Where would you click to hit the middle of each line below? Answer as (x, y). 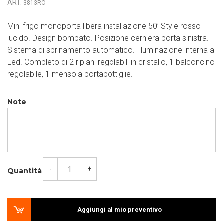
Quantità (25, 171)
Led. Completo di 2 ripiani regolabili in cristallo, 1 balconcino (111, 62)
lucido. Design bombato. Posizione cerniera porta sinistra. (108, 38)
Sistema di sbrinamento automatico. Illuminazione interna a (111, 50)
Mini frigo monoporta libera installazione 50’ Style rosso (104, 26)
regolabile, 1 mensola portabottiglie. (70, 74)
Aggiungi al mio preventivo (119, 209)
